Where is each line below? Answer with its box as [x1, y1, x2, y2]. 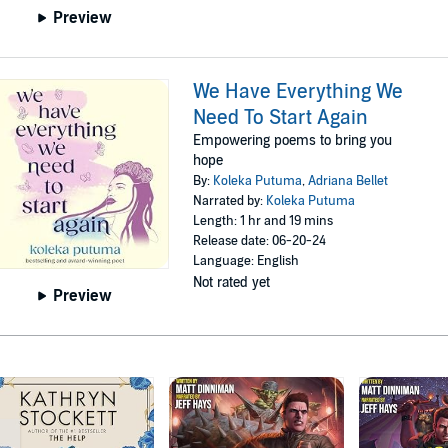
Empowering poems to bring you [193, 132, 393, 150]
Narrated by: [193, 193, 267, 210]
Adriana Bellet [308, 173, 389, 190]
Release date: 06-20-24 [193, 233, 327, 250]
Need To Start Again [193, 106, 369, 131]
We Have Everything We [193, 80, 404, 105]
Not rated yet [193, 274, 271, 292]
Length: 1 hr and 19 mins [193, 213, 334, 230]
